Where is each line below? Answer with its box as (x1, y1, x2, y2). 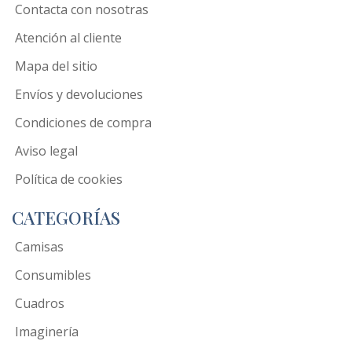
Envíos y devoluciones (15, 85, 143, 103)
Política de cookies (15, 170, 123, 188)
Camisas (15, 237, 64, 255)
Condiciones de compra (15, 113, 152, 131)
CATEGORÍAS (12, 205, 120, 229)
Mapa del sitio (15, 57, 97, 75)
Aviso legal (15, 141, 78, 159)
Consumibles (15, 266, 91, 284)
